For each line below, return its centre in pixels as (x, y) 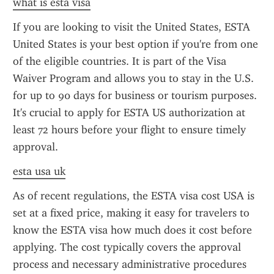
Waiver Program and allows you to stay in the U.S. (133, 78)
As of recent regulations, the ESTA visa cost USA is (134, 196)
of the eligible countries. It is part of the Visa (120, 61)
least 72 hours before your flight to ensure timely (129, 130)
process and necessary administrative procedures (130, 264)
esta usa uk (39, 171)
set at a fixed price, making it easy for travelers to (131, 213)
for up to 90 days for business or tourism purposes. (135, 95)
